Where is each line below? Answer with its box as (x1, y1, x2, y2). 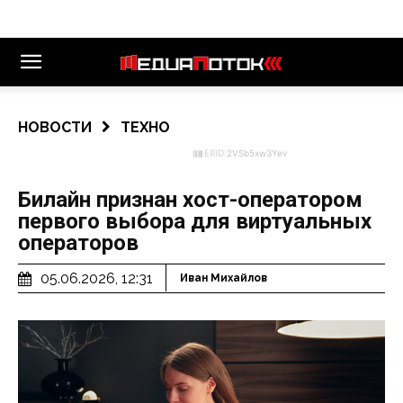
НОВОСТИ (18, 119, 92, 136)
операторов (18, 230, 139, 255)
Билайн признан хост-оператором (18, 187, 363, 212)
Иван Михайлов (180, 272, 267, 285)
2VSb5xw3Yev (227, 148, 288, 158)
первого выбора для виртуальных (18, 209, 372, 234)
